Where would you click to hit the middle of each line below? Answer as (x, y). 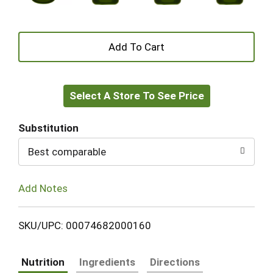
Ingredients (107, 262)
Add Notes (43, 188)
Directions (175, 262)
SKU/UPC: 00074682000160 (85, 225)
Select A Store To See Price (136, 96)
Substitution (48, 128)
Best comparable (67, 152)
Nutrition (43, 262)
